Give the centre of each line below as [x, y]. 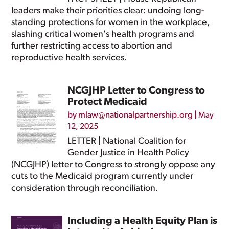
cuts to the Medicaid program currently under [102, 177]
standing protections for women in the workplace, [111, 23]
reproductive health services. [69, 58]
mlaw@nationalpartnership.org [136, 115]
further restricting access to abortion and [92, 46]
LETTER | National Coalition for [127, 141]
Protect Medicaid [108, 102]
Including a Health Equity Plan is [143, 221]
